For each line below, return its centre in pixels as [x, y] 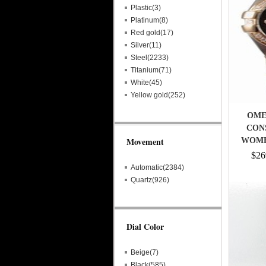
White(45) [146, 83]
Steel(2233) [150, 58]
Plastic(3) [146, 8]
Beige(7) [145, 252]
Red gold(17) [152, 33]
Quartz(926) [150, 180]
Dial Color [145, 227]
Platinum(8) [149, 20]
